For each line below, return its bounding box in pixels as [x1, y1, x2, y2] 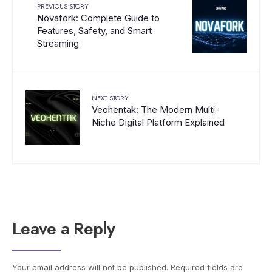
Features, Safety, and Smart [37, 24, 152, 36]
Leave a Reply [12, 216, 115, 241]
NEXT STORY [92, 92, 129, 103]
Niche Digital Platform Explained [92, 116, 225, 128]
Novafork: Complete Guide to [37, 12, 160, 24]
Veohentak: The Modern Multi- [92, 103, 219, 115]
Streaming [37, 37, 79, 49]
